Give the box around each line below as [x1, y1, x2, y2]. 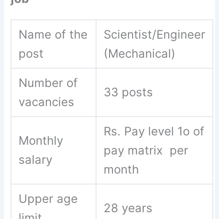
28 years [104, 201, 156, 215]
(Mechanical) [104, 46, 176, 61]
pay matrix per [104, 143, 189, 157]
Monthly [19, 133, 64, 148]
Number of [19, 76, 78, 90]
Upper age [19, 192, 78, 206]
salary [19, 153, 53, 167]
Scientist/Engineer [104, 27, 206, 42]
